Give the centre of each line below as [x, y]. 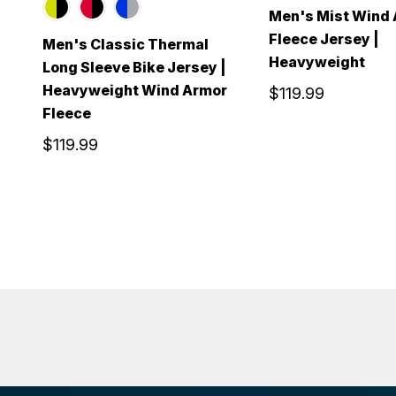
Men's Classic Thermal [126, 44]
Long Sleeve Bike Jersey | [134, 67]
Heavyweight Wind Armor [135, 90]
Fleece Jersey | [324, 38]
